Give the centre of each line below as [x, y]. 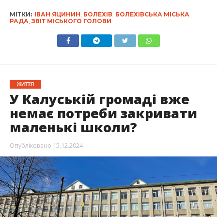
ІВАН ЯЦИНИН [57, 14]
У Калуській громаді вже [99, 99]
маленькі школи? [73, 127]
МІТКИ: [21, 14]
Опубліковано [30, 145]
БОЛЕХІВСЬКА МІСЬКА [152, 14]
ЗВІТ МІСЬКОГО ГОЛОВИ [71, 21]
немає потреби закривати [103, 113]
